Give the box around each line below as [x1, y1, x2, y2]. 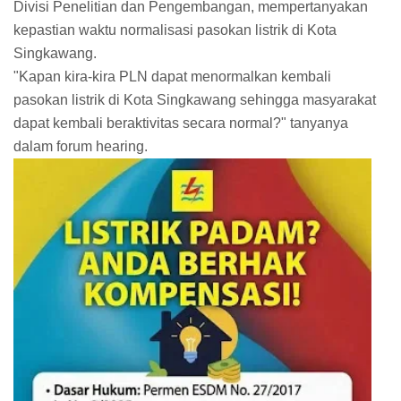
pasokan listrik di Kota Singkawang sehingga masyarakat [13, 92, 376, 108]
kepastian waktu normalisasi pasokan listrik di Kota [13, 22, 337, 38]
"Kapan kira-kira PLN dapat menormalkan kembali [13, 69, 331, 85]
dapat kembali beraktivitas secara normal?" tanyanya [13, 115, 348, 132]
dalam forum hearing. [13, 139, 148, 155]
